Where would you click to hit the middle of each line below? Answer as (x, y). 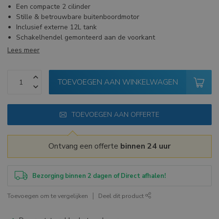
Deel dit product (122, 196)
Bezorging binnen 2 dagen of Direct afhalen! (99, 176)
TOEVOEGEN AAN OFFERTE (115, 115)
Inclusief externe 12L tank (56, 27)
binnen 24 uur (145, 146)
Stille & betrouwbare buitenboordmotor (78, 17)
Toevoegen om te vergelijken (48, 196)
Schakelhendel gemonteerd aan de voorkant (86, 38)
